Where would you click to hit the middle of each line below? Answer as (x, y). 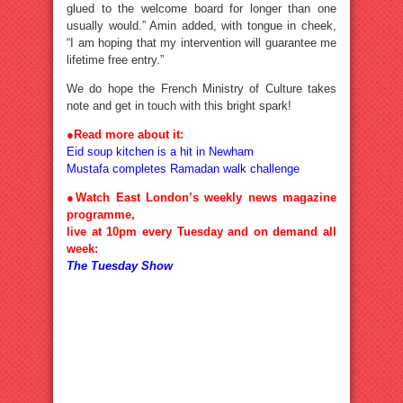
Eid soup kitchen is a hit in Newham (160, 152)
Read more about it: (129, 134)
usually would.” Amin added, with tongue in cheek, (201, 26)
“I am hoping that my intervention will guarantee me (201, 43)
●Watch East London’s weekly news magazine (201, 197)
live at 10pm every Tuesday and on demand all (201, 232)
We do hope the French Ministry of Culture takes (201, 89)
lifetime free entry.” (115, 60)
